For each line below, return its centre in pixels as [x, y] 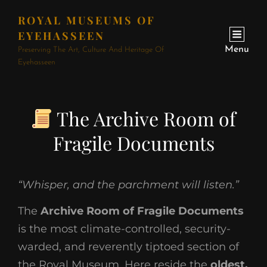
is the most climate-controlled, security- [124, 229]
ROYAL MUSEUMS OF [87, 20]
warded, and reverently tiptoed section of [128, 247]
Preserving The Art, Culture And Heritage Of [91, 50]
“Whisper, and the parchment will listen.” [128, 185]
